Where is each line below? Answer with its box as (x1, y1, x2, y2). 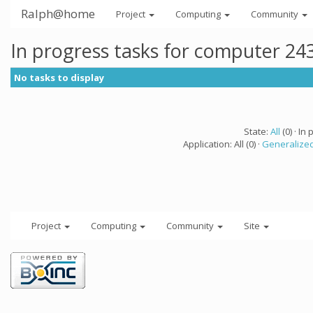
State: (243, 125, 270, 138)
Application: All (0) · (183, 138, 262, 150)
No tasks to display (14, 71, 104, 84)
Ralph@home (21, 6, 95, 22)
